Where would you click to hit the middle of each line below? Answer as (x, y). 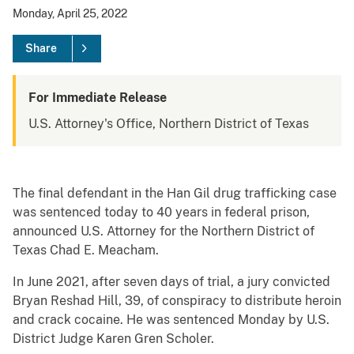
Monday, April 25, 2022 (70, 14)
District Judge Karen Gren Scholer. (113, 339)
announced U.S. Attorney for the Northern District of (164, 232)
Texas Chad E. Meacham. (86, 250)
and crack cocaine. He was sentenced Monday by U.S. (171, 320)
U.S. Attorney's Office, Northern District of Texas (169, 124)
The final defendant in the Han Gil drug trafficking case (175, 194)
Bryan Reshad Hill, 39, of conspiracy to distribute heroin (177, 301)
